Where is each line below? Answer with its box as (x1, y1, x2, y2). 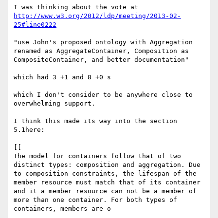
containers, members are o (14, 205, 111, 213)
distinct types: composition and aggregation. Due (14, 161, 200, 169)
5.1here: (14, 126, 45, 134)
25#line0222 (14, 21, 56, 29)
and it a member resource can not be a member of (14, 187, 197, 195)
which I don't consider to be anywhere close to (14, 91, 193, 99)
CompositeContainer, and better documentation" (14, 56, 189, 64)
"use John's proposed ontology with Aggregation (14, 38, 193, 46)
